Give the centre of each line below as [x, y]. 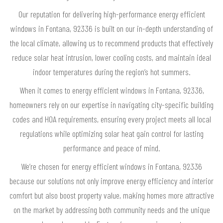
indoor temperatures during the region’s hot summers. [111, 71]
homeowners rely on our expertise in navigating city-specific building [111, 104]
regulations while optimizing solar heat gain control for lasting [111, 133]
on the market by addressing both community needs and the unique [111, 209]
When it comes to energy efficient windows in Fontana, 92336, [111, 90]
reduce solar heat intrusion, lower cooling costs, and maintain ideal [111, 57]
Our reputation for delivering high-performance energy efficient [111, 14]
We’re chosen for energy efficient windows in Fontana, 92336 [111, 166]
